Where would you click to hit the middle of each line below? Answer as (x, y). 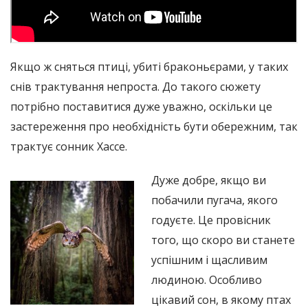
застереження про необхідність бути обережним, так (154, 126)
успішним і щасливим (209, 260)
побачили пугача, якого (214, 200)
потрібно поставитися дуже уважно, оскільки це (141, 106)
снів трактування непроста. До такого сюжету (135, 86)
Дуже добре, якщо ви (209, 180)
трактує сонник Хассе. (69, 146)
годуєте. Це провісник (211, 220)
